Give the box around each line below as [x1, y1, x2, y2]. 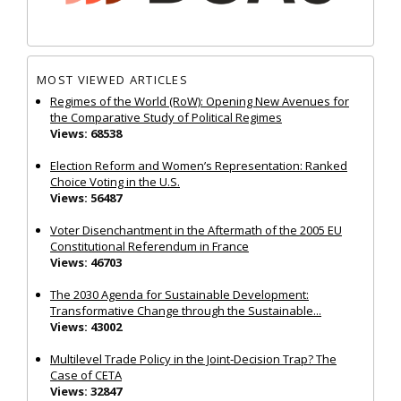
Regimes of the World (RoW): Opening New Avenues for [50, 93, 349, 110]
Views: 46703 [50, 254, 122, 271]
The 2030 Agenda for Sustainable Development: [50, 286, 309, 303]
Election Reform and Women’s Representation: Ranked [50, 158, 347, 175]
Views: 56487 [50, 190, 122, 207]
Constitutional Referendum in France [50, 238, 249, 255]
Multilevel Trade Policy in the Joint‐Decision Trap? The [50, 351, 337, 368]
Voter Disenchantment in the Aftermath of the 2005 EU [50, 222, 342, 239]
